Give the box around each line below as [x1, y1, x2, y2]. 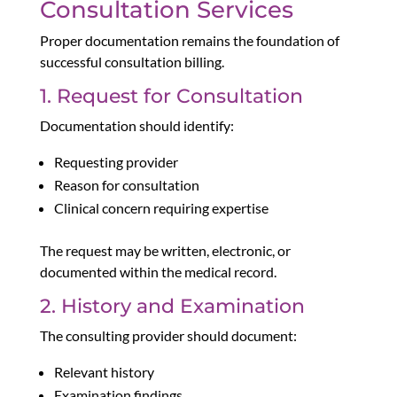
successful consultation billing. [39, 53, 224, 71]
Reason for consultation [53, 176, 199, 194]
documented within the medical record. [39, 263, 276, 281]
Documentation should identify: [39, 117, 234, 135]
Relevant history [53, 363, 154, 381]
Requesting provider [53, 153, 178, 171]
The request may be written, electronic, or [39, 242, 291, 260]
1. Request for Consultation [39, 84, 303, 109]
